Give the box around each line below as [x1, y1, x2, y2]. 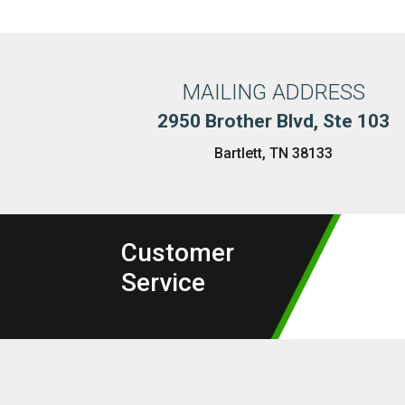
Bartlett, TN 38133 [214, 144, 334, 162]
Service [121, 268, 206, 298]
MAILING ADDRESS [182, 79, 365, 105]
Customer [121, 238, 235, 268]
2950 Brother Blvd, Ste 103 [157, 110, 391, 133]
